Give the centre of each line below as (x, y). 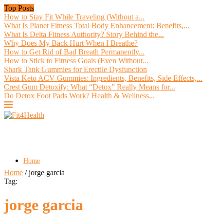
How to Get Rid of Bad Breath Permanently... (74, 52)
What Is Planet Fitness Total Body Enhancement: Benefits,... (97, 26)
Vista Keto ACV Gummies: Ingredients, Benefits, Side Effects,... (103, 78)
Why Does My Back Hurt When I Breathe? (71, 43)
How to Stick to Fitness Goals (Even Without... (76, 61)
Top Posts (19, 8)
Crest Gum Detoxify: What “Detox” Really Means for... (90, 87)
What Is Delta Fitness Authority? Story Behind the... (84, 34)
